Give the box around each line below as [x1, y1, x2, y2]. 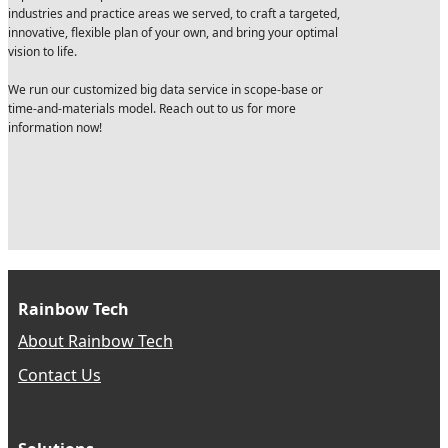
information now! [8, 119, 102, 136]
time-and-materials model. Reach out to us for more [8, 100, 296, 117]
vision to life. [8, 43, 77, 60]
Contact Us [18, 364, 101, 386]
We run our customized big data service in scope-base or [8, 81, 323, 98]
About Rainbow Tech [18, 330, 173, 352]
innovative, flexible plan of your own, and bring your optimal [8, 24, 338, 41]
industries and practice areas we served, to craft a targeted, [8, 5, 340, 22]
